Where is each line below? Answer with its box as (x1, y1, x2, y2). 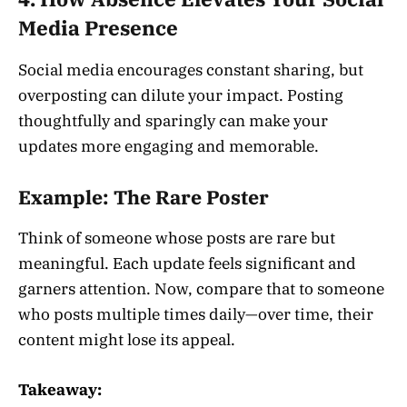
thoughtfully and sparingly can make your (18, 111, 328, 132)
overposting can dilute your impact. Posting (18, 85, 343, 106)
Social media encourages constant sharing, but (18, 60, 363, 81)
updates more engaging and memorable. (18, 136, 319, 157)
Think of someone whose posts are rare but (18, 228, 335, 249)
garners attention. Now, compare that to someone (18, 279, 384, 300)
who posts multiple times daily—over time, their (18, 304, 373, 325)
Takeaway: (18, 379, 102, 400)
